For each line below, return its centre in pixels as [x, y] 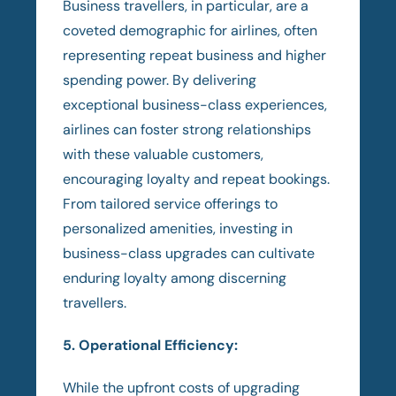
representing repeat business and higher [195, 55]
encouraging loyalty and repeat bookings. [197, 179]
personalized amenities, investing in [178, 228]
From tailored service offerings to [171, 203]
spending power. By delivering [160, 80]
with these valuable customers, [164, 154]
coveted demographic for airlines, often [190, 30]
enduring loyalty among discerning [175, 278]
